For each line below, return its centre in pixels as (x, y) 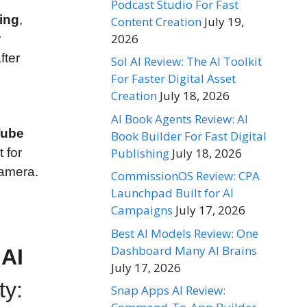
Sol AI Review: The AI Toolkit (186, 62)
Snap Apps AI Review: (168, 291)
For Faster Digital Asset (173, 79)
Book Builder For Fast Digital (189, 136)
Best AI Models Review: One (185, 233)
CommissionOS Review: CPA (185, 176)
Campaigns (142, 210)
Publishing (140, 153)
